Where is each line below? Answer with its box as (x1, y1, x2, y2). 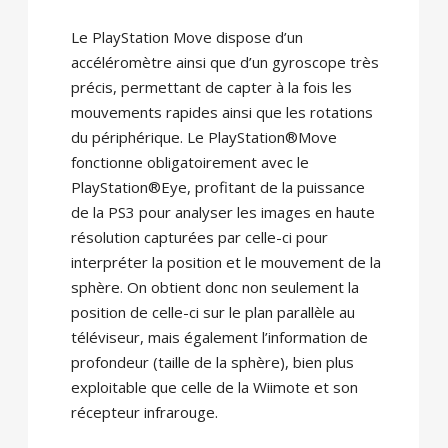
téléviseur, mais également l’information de (70, 327, 368, 348)
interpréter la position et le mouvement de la (70, 252, 381, 273)
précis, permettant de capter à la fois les (70, 77, 352, 98)
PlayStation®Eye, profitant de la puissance (70, 177, 365, 198)
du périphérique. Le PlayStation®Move (70, 127, 337, 148)
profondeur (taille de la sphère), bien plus (70, 352, 354, 373)
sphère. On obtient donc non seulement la (70, 277, 359, 298)
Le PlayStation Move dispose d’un (70, 27, 303, 48)
